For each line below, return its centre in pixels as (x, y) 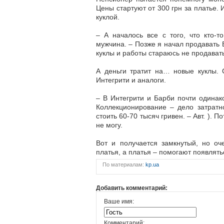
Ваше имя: (119, 201)
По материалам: (123, 164)
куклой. (108, 17)
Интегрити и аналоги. (131, 80)
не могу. (109, 125)
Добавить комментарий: (132, 188)
